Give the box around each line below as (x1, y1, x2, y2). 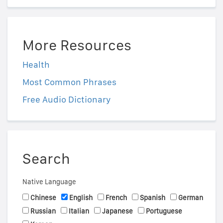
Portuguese (146, 207, 182, 215)
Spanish (140, 193, 165, 202)
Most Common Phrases (22, 76, 116, 87)
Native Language (22, 177, 76, 186)
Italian (69, 207, 89, 215)
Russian (30, 207, 56, 215)
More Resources (22, 35, 131, 54)
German (178, 193, 203, 202)
